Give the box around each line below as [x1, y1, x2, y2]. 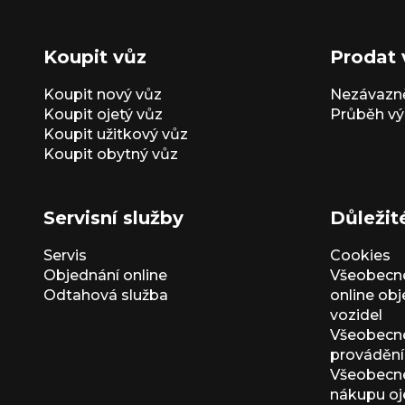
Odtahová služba [43, 287, 168, 305]
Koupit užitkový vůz [43, 126, 188, 144]
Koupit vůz [43, 46, 146, 69]
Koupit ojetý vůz [43, 106, 163, 124]
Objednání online [43, 267, 167, 285]
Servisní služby [43, 207, 184, 230]
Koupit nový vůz [43, 86, 162, 104]
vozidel [330, 306, 382, 325]
